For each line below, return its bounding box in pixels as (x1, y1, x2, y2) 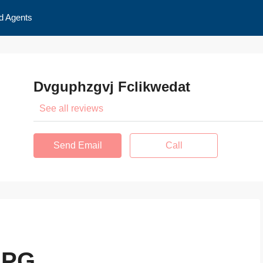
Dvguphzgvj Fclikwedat (33, 79, 191, 95)
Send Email (53, 140, 102, 150)
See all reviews (39, 103, 104, 113)
